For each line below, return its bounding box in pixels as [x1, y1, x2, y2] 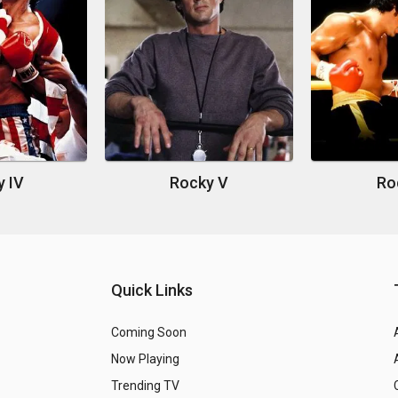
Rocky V [169, 173, 228, 193]
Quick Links [111, 281, 194, 300]
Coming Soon [111, 325, 187, 340]
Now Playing [111, 352, 180, 367]
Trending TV [111, 378, 180, 394]
